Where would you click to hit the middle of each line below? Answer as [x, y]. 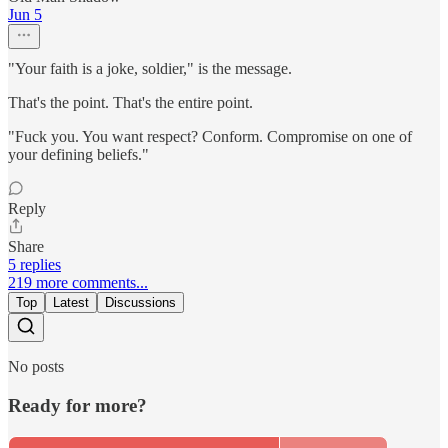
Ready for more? [77, 405]
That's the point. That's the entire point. [130, 103]
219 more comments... [78, 283]
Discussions [140, 303]
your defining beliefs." [78, 155]
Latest [71, 303]
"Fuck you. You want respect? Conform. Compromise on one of [210, 137]
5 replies [34, 265]
